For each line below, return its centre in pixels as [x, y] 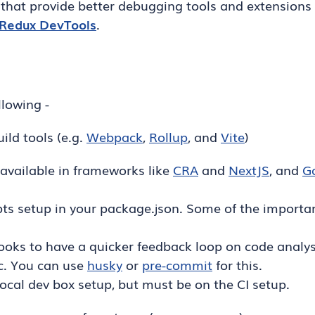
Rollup [168, 136]
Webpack [115, 136]
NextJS [249, 169]
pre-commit [177, 264]
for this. [237, 264]
